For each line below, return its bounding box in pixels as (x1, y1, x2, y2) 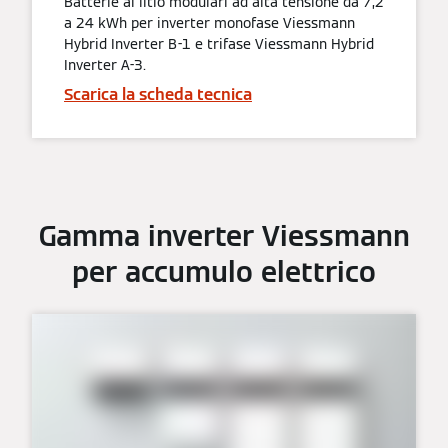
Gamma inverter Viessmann (38, 217, 410, 254)
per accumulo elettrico (72, 253, 376, 290)
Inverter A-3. (64, 55, 146, 74)
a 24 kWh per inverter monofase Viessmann (64, 13, 355, 32)
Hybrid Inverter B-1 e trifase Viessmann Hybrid (64, 34, 374, 53)
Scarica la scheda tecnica (64, 83, 252, 105)
